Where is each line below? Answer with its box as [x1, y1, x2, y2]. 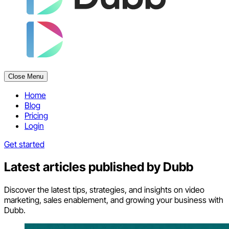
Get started [4, 139, 44, 149]
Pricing [25, 110, 48, 121]
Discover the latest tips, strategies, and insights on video [4, 184, 204, 195]
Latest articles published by [4, 159, 163, 174]
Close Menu [8, 73, 43, 80]
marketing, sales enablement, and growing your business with [4, 194, 223, 205]
